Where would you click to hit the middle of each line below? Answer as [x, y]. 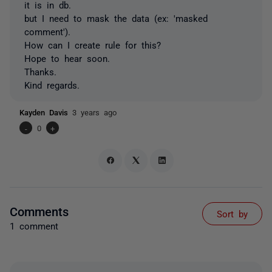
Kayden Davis [46, 112]
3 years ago [94, 112]
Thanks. [40, 71]
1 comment [34, 225]
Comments [39, 210]
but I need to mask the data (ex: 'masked [116, 18]
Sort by [232, 213]
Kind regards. [52, 85]
